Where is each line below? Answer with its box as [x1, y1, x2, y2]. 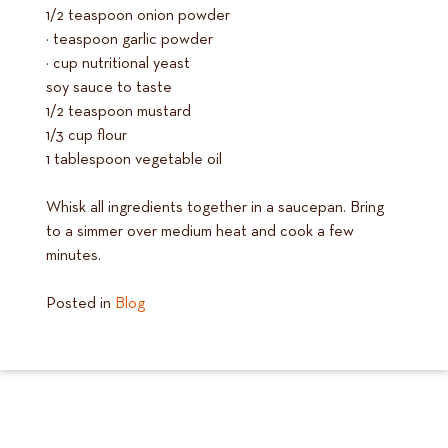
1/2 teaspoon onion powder [46, 8, 230, 25]
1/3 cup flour [46, 128, 127, 145]
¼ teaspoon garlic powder [46, 32, 213, 49]
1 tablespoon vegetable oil [46, 152, 222, 169]
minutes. [46, 248, 101, 265]
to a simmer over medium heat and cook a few [46, 224, 354, 241]
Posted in [46, 296, 115, 313]
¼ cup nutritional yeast [46, 56, 190, 73]
